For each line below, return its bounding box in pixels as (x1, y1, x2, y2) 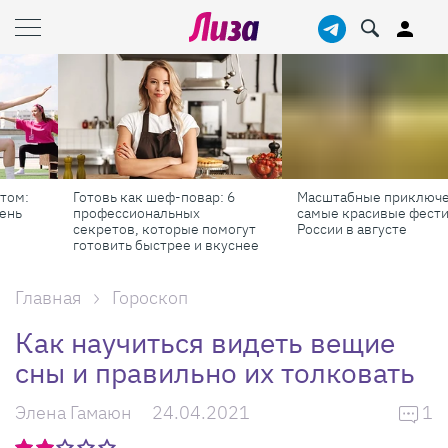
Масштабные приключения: (239, 187, 419, 206)
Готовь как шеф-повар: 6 (15, 187, 177, 206)
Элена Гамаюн (15, 400, 132, 424)
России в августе (239, 219, 349, 238)
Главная (15, 285, 82, 309)
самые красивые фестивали (239, 203, 422, 222)
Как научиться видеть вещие (15, 323, 395, 361)
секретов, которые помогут (15, 219, 198, 238)
